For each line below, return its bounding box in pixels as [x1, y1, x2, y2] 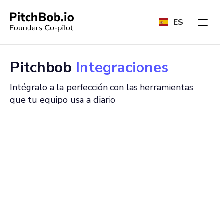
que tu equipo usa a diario [10, 94, 115, 106]
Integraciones [76, 57, 168, 78]
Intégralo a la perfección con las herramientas [10, 82, 193, 93]
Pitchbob [10, 57, 76, 78]
